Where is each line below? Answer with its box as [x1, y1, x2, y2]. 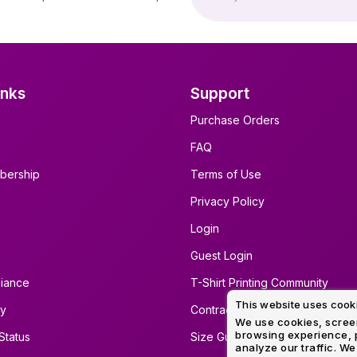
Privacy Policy [190, 194, 265, 208]
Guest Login [190, 249, 253, 262]
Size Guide [190, 330, 248, 343]
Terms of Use [190, 167, 261, 181]
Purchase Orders [190, 113, 280, 127]
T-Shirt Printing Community [190, 276, 328, 289]
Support [190, 84, 249, 103]
